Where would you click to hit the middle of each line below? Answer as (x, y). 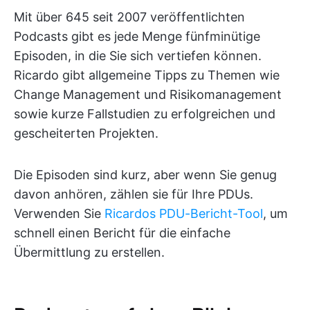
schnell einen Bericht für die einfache (122, 232)
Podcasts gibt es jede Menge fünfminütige (137, 36)
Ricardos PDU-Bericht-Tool (184, 213)
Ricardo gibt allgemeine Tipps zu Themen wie (147, 75)
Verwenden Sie (59, 213)
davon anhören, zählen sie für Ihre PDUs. (134, 194)
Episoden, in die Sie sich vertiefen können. (138, 55)
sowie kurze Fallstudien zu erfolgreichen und (145, 113)
